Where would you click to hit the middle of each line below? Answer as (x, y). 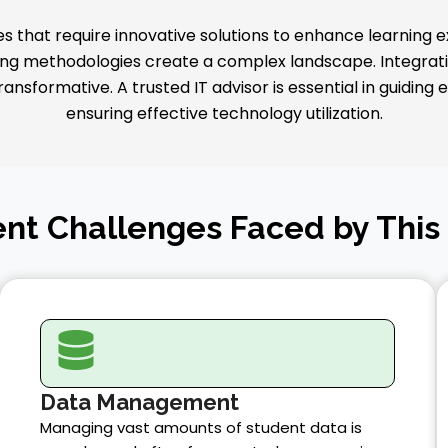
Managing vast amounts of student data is (200, 427)
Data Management (139, 401)
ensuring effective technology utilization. (224, 113)
